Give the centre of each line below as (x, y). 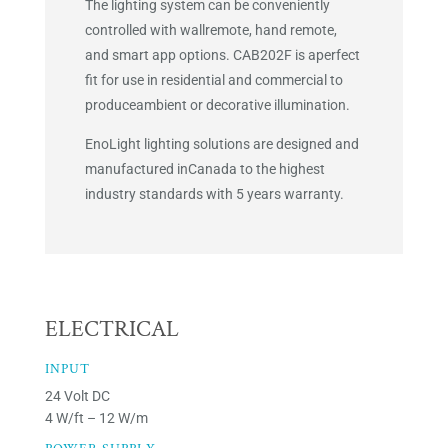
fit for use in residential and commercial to (213, 80)
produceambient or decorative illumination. (217, 105)
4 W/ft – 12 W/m (96, 418)
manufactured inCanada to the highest (204, 169)
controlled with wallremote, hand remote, (210, 30)
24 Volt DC (77, 396)
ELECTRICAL (111, 329)
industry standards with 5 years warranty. (214, 194)
